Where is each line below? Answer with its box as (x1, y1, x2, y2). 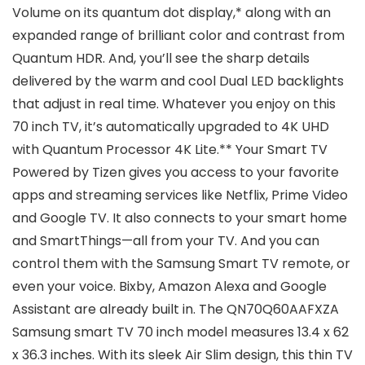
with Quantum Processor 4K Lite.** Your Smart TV (12, 140, 328, 160)
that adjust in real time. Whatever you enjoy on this (12, 95, 336, 114)
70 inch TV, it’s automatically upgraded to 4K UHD (12, 117, 329, 137)
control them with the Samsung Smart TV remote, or (12, 254, 350, 274)
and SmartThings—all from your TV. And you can (12, 231, 319, 251)
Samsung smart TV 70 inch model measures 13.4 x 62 (12, 323, 349, 342)
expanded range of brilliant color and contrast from (12, 26, 345, 46)
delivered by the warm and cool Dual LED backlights (12, 72, 344, 91)
